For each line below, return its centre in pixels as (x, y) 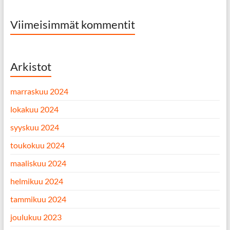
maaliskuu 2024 (38, 163)
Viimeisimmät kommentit (72, 24)
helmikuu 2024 (36, 181)
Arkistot (31, 66)
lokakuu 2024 (34, 109)
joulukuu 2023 (36, 217)
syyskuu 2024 (34, 127)
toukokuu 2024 (37, 145)
